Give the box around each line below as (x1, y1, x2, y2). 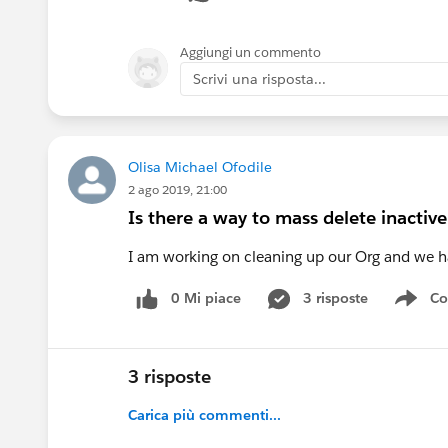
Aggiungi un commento (180, 43, 321, 61)
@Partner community (180, 58, 325, 78)
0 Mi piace (171, 288, 241, 307)
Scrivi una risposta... (193, 69, 326, 88)
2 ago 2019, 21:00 (128, 180, 227, 198)
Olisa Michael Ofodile (128, 157, 272, 176)
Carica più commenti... (128, 405, 281, 424)
